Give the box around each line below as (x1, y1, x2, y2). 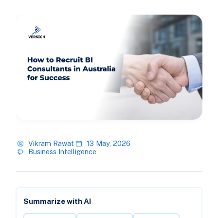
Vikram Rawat (28, 139, 74, 148)
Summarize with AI (23, 197, 91, 206)
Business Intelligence (28, 147, 96, 156)
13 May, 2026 (86, 139, 130, 148)
